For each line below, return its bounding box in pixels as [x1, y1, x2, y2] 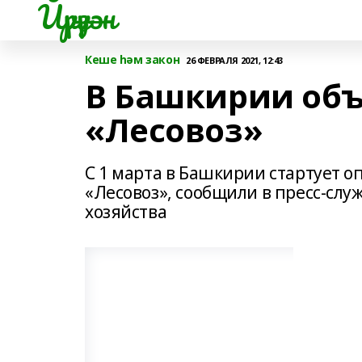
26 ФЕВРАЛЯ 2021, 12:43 [186, 53, 283, 66]
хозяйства [85, 200, 167, 223]
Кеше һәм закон [85, 52, 180, 67]
